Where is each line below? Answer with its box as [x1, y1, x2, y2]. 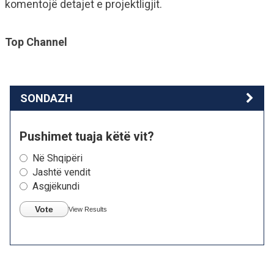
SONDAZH [20, 92, 73, 105]
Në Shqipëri [32, 152, 83, 164]
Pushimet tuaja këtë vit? [20, 129, 154, 144]
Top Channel [5, 35, 67, 48]
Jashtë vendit [32, 166, 91, 178]
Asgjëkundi [32, 180, 80, 192]
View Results [68, 206, 107, 213]
